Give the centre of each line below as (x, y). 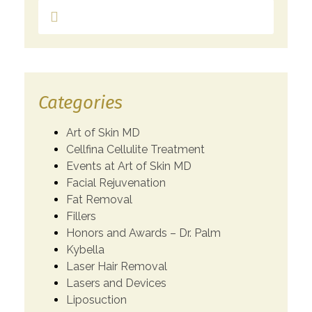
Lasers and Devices (116, 283)
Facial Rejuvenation (116, 182)
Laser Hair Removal (117, 266)
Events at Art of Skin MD (129, 166)
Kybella (85, 249)
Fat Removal (99, 199)
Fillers (81, 216)
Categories (80, 102)
